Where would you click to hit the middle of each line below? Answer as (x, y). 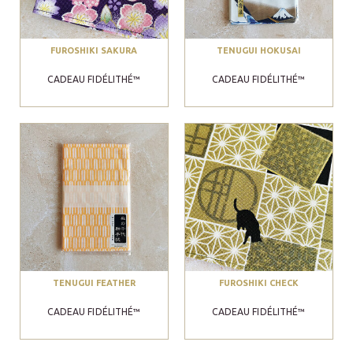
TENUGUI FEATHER (94, 283)
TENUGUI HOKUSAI (258, 51)
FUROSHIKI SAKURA (94, 51)
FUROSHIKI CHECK (258, 283)
